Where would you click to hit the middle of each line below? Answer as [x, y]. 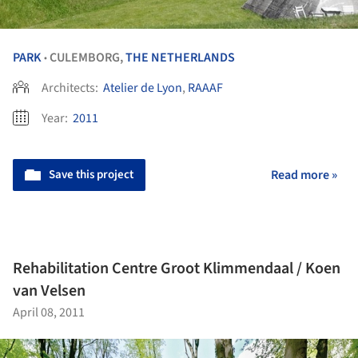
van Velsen [49, 290]
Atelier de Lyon [143, 88]
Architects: [71, 88]
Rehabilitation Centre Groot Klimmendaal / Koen [177, 268]
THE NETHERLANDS [180, 58]
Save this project [91, 175]
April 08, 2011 [49, 312]
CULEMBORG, [88, 58]
